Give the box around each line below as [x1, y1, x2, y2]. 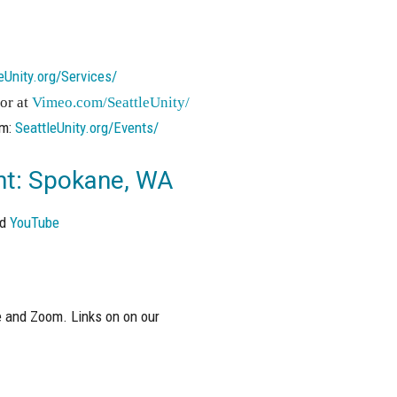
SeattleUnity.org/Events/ [14, 119, 159, 137]
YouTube [9, 213, 59, 231]
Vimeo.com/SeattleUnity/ [31, 94, 190, 112]
